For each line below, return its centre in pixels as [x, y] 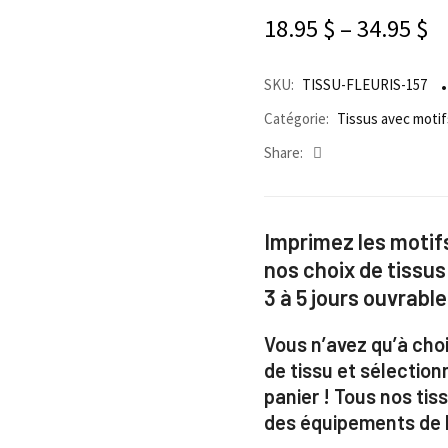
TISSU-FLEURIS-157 [364, 84]
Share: [283, 152]
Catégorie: [296, 118]
